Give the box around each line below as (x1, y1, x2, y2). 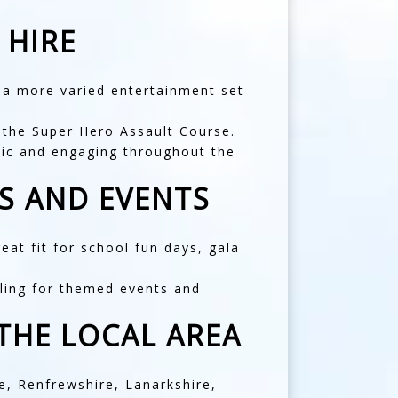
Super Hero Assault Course (31, 123, 231, 139)
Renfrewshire (17, 376, 115, 393)
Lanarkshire (124, 376, 211, 393)
